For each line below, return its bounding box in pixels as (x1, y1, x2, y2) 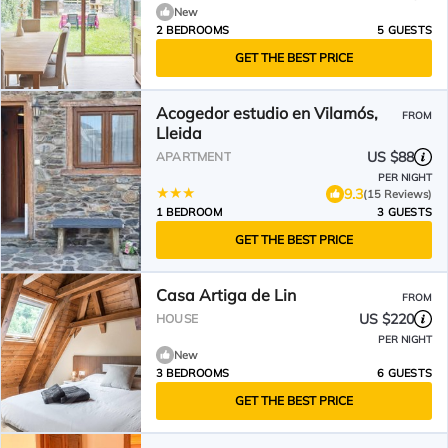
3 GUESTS (377, 205, 432, 219)
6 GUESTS (377, 366, 432, 380)
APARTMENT (156, 149, 231, 164)
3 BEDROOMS (156, 366, 229, 380)
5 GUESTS (377, 23, 432, 37)
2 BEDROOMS (156, 23, 229, 37)
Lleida (156, 123, 202, 143)
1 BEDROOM (156, 205, 222, 219)
